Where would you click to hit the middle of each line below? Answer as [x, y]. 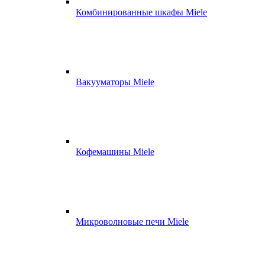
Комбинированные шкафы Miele [141, 12]
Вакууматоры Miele [115, 82]
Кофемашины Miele [115, 152]
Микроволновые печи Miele [132, 222]
